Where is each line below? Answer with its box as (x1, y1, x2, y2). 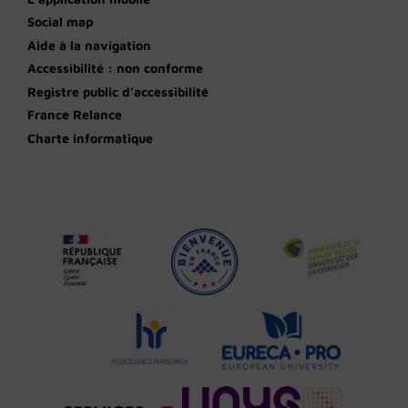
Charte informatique (27, 129, 153, 146)
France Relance (27, 107, 122, 122)
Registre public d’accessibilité (27, 83, 209, 99)
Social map (27, 14, 93, 29)
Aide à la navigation (27, 36, 151, 53)
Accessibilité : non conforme (27, 60, 203, 76)
